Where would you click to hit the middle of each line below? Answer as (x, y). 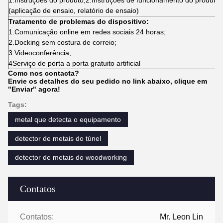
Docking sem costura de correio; (65, 43)
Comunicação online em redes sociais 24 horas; (90, 32)
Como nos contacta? (44, 73)
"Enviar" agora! (34, 89)
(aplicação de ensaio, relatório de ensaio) (74, 11)
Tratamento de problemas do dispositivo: (79, 22)
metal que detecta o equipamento (68, 120)
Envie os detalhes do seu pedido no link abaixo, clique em (108, 81)
